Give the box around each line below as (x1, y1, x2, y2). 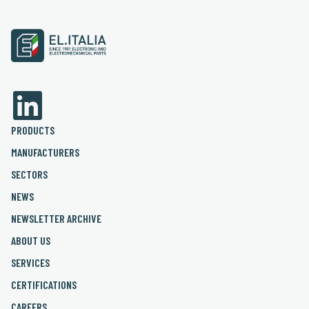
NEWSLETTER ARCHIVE (11, 211, 101, 225)
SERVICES (11, 255, 50, 269)
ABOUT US (11, 233, 50, 247)
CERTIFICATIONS (11, 277, 77, 291)
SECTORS (11, 167, 48, 181)
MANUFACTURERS (11, 145, 79, 159)
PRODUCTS (11, 123, 54, 137)
